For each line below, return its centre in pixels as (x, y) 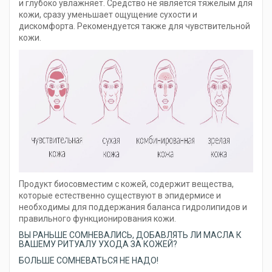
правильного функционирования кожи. (97, 219)
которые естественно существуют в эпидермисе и (120, 196)
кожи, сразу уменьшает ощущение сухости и (108, 15)
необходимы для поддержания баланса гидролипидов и (133, 207)
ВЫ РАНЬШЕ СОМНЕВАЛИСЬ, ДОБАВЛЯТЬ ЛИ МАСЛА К (130, 235)
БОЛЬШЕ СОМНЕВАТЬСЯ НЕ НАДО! (89, 261)
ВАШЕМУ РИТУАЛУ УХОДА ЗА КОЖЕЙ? (98, 244)
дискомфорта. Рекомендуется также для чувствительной (134, 26)
